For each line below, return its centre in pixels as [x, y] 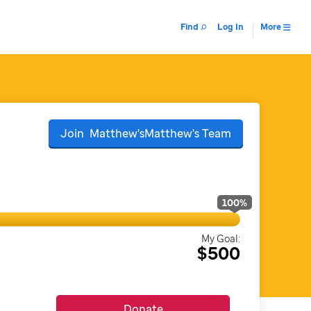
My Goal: [221, 239]
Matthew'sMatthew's [144, 134]
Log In [230, 27]
